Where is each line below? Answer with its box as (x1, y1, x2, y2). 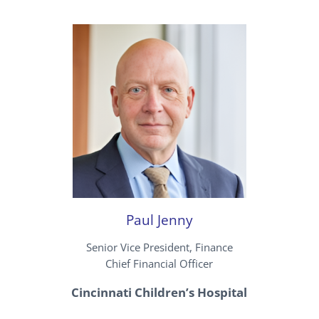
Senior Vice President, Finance (85, 239, 233, 254)
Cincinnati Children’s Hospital (71, 283, 248, 300)
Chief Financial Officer (105, 256, 214, 271)
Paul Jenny (125, 210, 193, 229)
